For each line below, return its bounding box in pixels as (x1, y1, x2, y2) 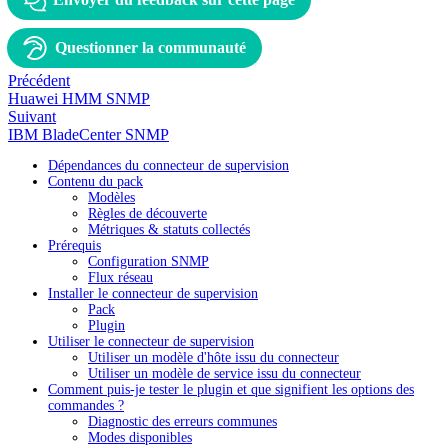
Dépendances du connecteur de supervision (48, 157, 289, 173)
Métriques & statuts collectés (88, 221, 250, 237)
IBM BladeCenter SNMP (8, 125, 169, 143)
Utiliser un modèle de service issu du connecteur (88, 365, 361, 381)
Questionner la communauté (55, 38, 246, 56)
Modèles (88, 189, 135, 205)
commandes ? (48, 397, 124, 413)
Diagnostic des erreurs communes (88, 413, 277, 429)
